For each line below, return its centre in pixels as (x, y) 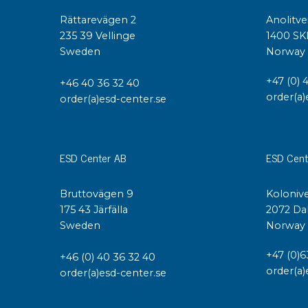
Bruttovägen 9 (97, 194)
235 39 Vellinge (98, 36)
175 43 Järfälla (95, 209)
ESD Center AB (93, 157)
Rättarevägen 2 (98, 20)
